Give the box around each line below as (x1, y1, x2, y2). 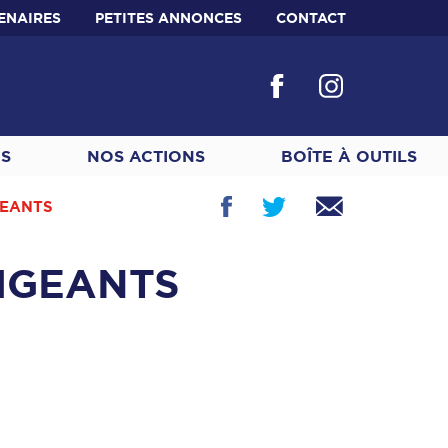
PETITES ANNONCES (95, 10, 242, 26)
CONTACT (276, 10, 346, 26)
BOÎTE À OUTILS (281, 147, 417, 165)
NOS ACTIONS (87, 147, 205, 165)
